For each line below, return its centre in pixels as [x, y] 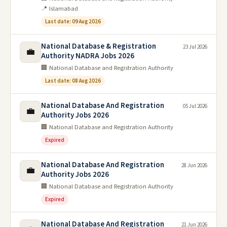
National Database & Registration [99, 46]
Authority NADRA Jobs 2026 [88, 56]
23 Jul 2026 [195, 47]
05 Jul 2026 [195, 106]
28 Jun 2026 [194, 165]
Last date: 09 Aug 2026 [73, 21]
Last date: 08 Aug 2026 [73, 81]
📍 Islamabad [60, 8]
